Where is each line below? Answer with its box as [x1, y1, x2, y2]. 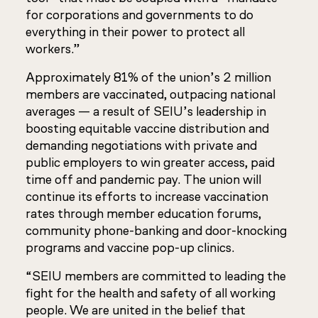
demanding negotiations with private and [26, 138, 257, 153]
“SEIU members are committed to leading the [26, 268, 286, 284]
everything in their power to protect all [26, 24, 245, 40]
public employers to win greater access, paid [26, 155, 275, 170]
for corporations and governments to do [26, 7, 253, 23]
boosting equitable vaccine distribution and [26, 121, 269, 136]
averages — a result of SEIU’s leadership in [26, 104, 266, 119]
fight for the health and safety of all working [26, 285, 275, 301]
